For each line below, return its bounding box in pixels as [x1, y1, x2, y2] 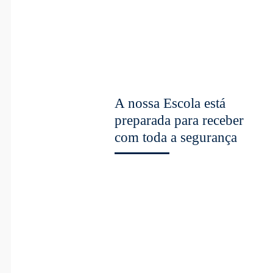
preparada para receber [114, 112, 244, 128]
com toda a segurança [114, 129, 237, 145]
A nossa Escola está [114, 95, 225, 111]
